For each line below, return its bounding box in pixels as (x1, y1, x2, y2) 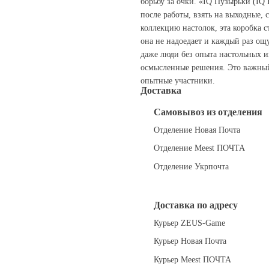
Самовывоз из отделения (151, 106, 262, 117)
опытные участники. (141, 76, 215, 85)
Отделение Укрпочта (151, 162, 229, 171)
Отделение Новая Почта (151, 125, 240, 134)
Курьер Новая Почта (151, 237, 226, 246)
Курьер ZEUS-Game (151, 219, 225, 228)
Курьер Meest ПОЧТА (151, 255, 231, 264)
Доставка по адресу (151, 200, 238, 211)
